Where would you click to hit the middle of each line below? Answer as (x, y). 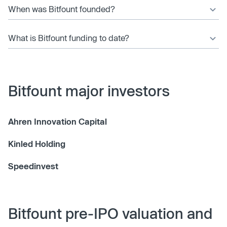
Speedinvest (33, 166)
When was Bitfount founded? (62, 9)
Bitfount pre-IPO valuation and (110, 213)
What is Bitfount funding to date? (69, 37)
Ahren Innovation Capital (58, 121)
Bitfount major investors (89, 90)
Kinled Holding (37, 143)
